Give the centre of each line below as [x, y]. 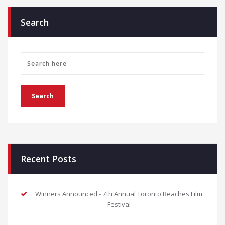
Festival [119, 205]
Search [35, 22]
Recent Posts [48, 159]
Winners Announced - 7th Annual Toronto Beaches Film [119, 194]
